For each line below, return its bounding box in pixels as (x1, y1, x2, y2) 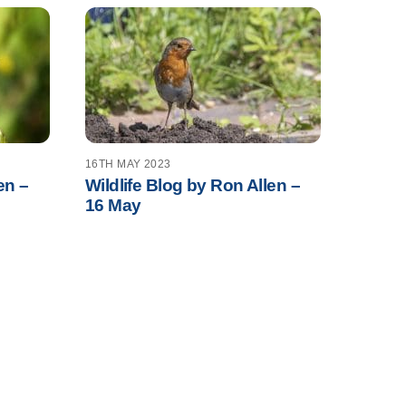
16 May (84, 196, 141, 216)
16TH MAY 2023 (84, 158, 171, 169)
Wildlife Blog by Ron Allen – (84, 176, 301, 196)
